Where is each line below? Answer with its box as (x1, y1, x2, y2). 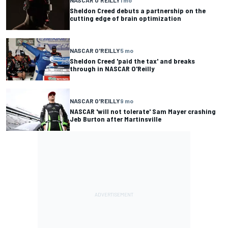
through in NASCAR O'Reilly (70, 64, 155, 73)
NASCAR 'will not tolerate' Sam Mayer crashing (70, 106, 216, 116)
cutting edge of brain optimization (70, 13, 181, 22)
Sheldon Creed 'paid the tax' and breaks (70, 56, 195, 65)
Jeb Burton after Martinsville (70, 114, 161, 123)
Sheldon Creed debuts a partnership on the (70, 6, 206, 15)
